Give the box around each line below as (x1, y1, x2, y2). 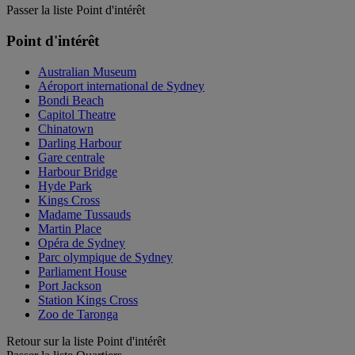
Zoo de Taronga (38, 307, 118, 321)
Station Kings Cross (38, 292, 138, 307)
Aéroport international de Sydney (38, 78, 204, 93)
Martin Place (38, 221, 101, 235)
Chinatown (38, 121, 94, 136)
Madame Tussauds (38, 207, 131, 221)
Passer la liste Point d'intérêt (6, 3, 145, 17)
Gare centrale (38, 150, 105, 164)
